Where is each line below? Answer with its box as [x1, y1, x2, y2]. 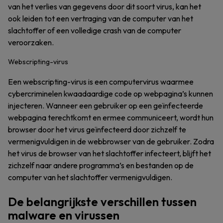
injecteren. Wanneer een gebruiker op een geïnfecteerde [8, 101, 203, 111]
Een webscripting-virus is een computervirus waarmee [8, 77, 194, 87]
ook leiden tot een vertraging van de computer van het [8, 13, 193, 23]
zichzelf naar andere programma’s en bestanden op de [8, 160, 194, 170]
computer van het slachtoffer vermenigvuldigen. [8, 172, 172, 182]
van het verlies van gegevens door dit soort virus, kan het [8, 1, 201, 11]
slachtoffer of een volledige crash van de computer [8, 25, 181, 35]
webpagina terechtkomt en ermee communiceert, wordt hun [8, 112, 214, 122]
